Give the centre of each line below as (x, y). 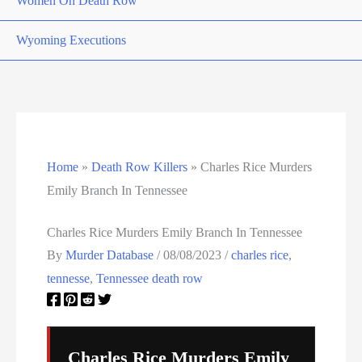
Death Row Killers (140, 167)
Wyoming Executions (71, 40)
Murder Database (112, 255)
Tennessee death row (150, 278)
